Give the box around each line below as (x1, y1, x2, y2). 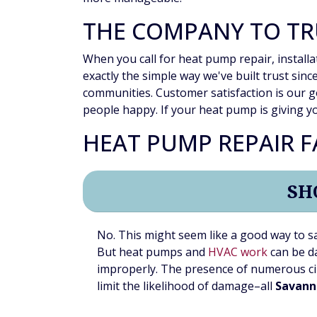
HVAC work (208, 244, 267, 260)
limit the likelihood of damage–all (97, 278, 275, 294)
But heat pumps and (97, 244, 208, 260)
